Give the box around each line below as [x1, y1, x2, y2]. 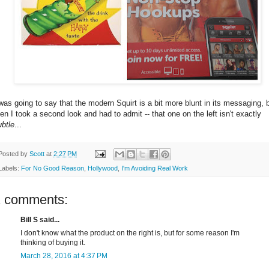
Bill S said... [20, 216, 59, 225]
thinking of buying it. [20, 238, 85, 247]
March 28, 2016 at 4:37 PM [20, 252, 107, 261]
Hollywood [88, 165, 118, 172]
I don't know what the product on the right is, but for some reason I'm [20, 229, 240, 238]
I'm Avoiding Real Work [121, 165, 188, 172]
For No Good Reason [21, 165, 84, 172]
